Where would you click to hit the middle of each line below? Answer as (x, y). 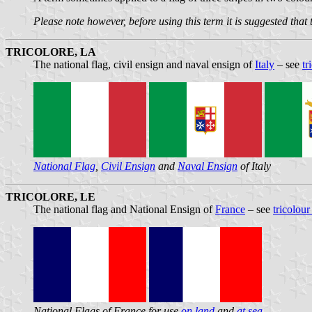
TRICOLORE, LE (50, 196)
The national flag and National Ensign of (124, 209)
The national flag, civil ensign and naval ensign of (144, 64)
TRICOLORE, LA (51, 52)
